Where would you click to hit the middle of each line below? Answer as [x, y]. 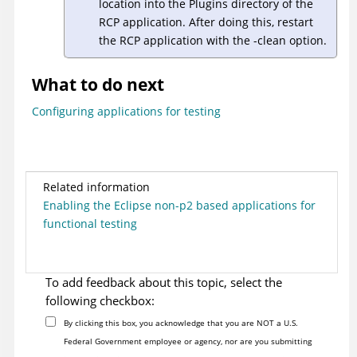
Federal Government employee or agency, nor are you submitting [187, 341]
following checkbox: [100, 301]
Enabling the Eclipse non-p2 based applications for [179, 206]
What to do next [98, 85]
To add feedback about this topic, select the [164, 282]
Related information [96, 187]
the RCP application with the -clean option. [213, 40]
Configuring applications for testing [126, 112]
